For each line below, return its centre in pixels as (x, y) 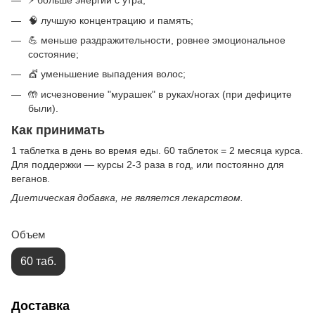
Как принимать (58, 130)
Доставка (40, 306)
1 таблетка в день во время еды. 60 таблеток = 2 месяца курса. (157, 151)
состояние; (53, 54)
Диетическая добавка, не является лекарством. (127, 198)
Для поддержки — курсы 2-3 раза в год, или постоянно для (148, 165)
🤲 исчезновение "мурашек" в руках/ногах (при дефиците (160, 94)
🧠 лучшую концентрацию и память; (111, 20)
